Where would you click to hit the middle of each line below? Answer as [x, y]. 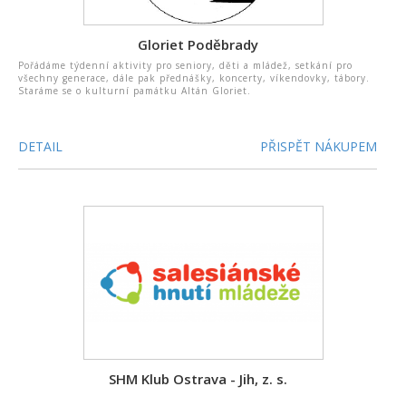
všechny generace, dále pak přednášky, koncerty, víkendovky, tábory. [194, 78]
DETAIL [40, 146]
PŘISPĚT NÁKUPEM [319, 146]
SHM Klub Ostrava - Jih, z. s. [198, 379]
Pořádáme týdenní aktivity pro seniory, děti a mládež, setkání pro [185, 65]
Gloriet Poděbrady [198, 44]
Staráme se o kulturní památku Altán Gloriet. [135, 91]
